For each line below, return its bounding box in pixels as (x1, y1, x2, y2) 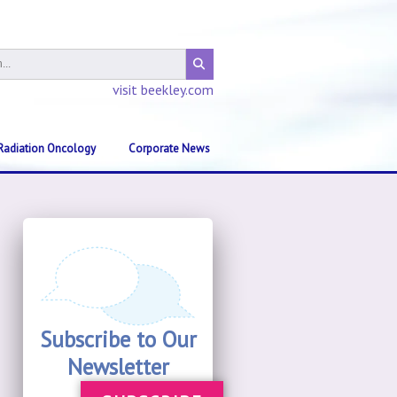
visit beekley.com (113, 81, 214, 98)
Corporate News (128, 141, 211, 156)
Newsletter (66, 353, 169, 381)
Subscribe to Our (39, 325, 197, 354)
